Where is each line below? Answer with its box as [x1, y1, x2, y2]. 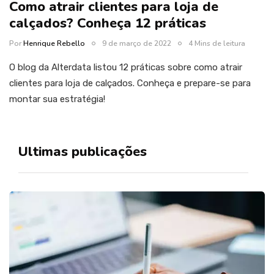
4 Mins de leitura [188, 39, 245, 49]
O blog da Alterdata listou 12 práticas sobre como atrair [9, 62, 242, 73]
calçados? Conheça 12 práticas [9, 14, 206, 33]
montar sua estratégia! [9, 94, 105, 105]
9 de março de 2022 [102, 39, 171, 49]
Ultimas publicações [18, 143, 147, 161]
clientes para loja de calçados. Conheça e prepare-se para [9, 78, 251, 89]
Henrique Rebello [23, 39, 85, 49]
